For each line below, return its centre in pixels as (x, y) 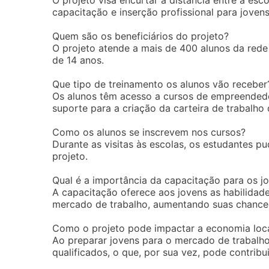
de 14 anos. (78, 60)
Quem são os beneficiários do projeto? (141, 36)
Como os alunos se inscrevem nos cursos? (149, 132)
